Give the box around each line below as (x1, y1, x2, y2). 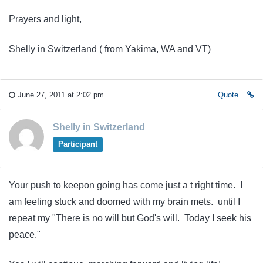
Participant (58, 140, 97, 149)
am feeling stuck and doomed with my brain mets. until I (9, 197, 240, 207)
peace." (9, 230, 41, 240)
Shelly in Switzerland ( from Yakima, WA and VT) (9, 43, 211, 54)
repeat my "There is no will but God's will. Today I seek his (9, 213, 251, 224)
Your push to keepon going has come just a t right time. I (9, 180, 242, 191)
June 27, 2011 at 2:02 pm (15, 90, 104, 100)
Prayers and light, (9, 14, 82, 25)
